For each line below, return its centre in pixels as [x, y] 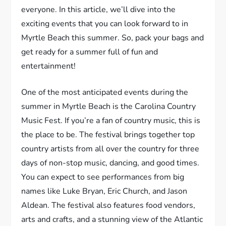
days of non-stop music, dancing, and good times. [110, 163]
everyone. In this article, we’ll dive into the [99, 10]
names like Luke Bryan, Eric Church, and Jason [104, 191]
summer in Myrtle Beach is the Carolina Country [109, 107]
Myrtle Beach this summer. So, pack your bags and [113, 38]
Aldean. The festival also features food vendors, [108, 206]
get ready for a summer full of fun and [90, 52]
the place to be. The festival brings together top [108, 135]
